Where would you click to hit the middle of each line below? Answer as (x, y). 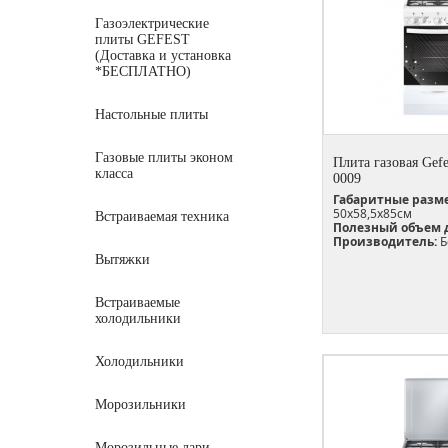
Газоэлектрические (152, 23)
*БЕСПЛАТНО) (143, 71)
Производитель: (385, 241)
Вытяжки (122, 259)
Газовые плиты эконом (164, 157)
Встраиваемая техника (162, 216)
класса (114, 173)
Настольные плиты (151, 114)
